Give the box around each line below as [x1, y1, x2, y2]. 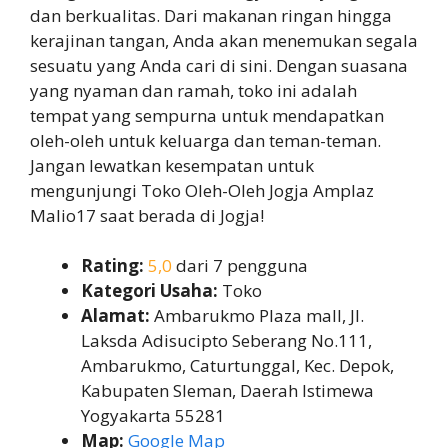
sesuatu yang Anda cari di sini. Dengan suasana [30, 53, 408, 77]
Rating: [81, 254, 144, 278]
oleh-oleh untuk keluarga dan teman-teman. [30, 128, 381, 152]
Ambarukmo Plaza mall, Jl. [150, 304, 364, 328]
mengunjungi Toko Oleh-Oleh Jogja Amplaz [30, 178, 374, 202]
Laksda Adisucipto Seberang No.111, [81, 329, 372, 353]
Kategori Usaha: [81, 279, 218, 303]
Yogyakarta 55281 [81, 404, 225, 428]
